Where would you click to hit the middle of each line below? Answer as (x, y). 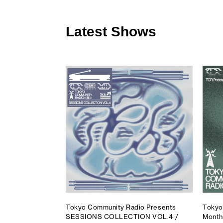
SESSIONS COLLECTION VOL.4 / (122, 216)
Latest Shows (111, 31)
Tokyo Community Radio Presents (121, 207)
